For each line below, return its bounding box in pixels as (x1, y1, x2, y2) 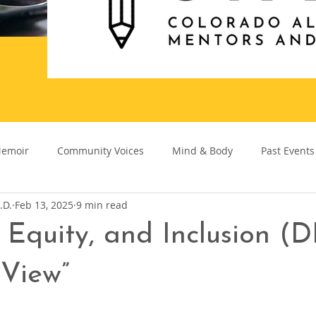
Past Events (261, 143, 315, 157)
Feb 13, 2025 (15, 197, 73, 212)
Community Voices (57, 143, 144, 157)
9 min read (76, 197, 128, 212)
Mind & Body (172, 143, 233, 157)
